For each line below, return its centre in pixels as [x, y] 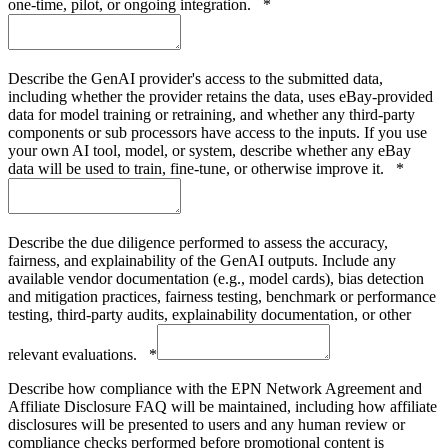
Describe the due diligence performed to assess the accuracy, [198, 242]
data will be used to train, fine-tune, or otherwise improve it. [202, 168]
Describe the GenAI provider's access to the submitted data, [195, 78]
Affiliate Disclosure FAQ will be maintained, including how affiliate [222, 406]
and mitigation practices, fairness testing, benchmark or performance [222, 296]
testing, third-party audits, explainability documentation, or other [209, 314]
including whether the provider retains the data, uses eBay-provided [220, 96]
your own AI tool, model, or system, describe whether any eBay [209, 150]
